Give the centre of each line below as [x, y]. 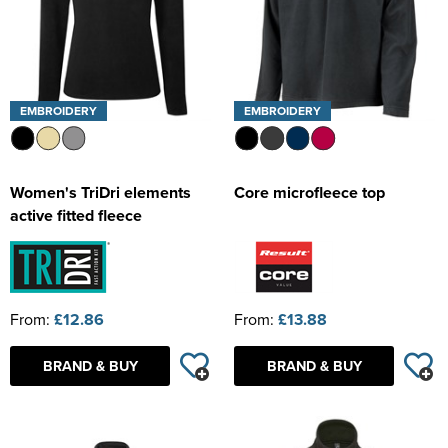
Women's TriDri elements [100, 193]
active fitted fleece [76, 216]
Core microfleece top [309, 193]
